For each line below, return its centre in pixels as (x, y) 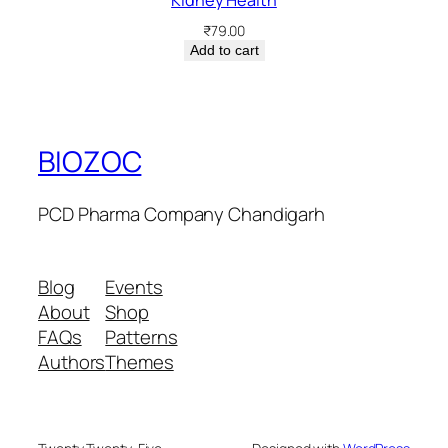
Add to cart (224, 49)
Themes (139, 362)
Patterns (141, 337)
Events (134, 287)
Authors (72, 362)
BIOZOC (90, 161)
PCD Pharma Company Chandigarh (182, 213)
